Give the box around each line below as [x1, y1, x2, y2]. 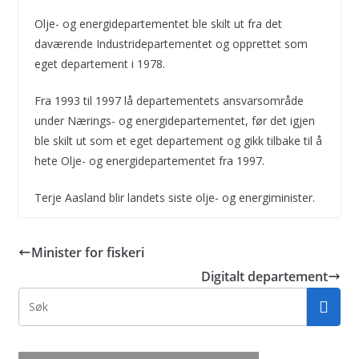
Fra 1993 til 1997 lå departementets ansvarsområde [34, 93, 304, 108]
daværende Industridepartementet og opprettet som [34, 36, 308, 51]
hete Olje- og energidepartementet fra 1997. [34, 153, 264, 168]
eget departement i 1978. [34, 56, 165, 71]
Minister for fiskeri [30, 244, 144, 261]
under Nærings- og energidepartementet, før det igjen [34, 113, 315, 128]
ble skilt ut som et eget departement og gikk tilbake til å [34, 133, 322, 148]
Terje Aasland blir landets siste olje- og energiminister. [34, 190, 315, 205]
